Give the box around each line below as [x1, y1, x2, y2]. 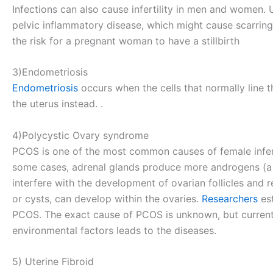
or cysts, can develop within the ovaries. [12, 192, 202, 205]
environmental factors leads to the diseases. [12, 224, 216, 236]
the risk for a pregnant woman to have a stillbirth [12, 34, 239, 47]
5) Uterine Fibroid [12, 255, 94, 268]
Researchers [202, 192, 261, 205]
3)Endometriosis [12, 66, 88, 79]
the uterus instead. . [12, 97, 103, 110]
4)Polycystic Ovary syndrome [12, 129, 149, 141]
